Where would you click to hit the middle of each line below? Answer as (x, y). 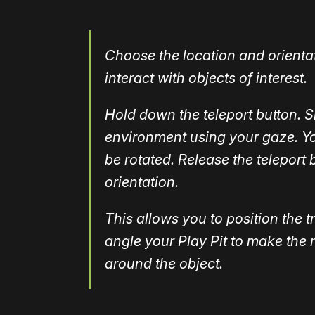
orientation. (142, 182)
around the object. (164, 264)
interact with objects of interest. (206, 78)
